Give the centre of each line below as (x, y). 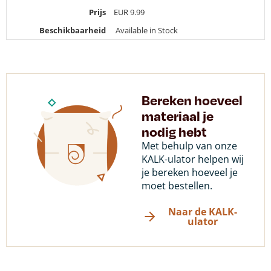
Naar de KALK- (202, 211)
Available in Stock (146, 30)
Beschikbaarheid (72, 30)
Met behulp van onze (189, 145)
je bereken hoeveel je (190, 172)
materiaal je (178, 115)
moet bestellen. (177, 185)
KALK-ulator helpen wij (193, 159)
